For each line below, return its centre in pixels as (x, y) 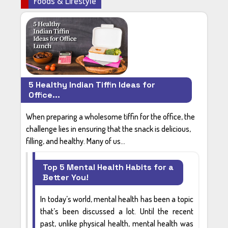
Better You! (66, 177)
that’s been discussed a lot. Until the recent (117, 211)
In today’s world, (67, 199)
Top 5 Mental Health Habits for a (108, 167)
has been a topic (166, 199)
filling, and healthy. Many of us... (76, 141)
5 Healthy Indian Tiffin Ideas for (92, 84)
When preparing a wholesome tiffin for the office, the (111, 116)
